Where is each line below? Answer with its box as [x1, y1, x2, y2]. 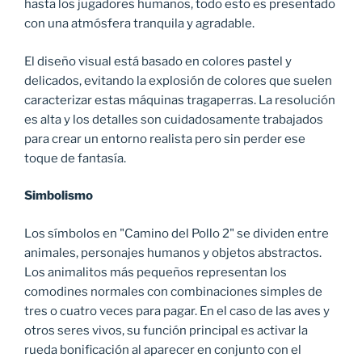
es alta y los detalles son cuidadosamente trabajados [24, 112, 323, 127]
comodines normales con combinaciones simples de [24, 284, 322, 299]
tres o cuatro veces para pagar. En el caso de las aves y [24, 303, 330, 318]
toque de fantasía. [24, 150, 126, 166]
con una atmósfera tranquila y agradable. [24, 16, 255, 32]
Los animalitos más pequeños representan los [24, 264, 287, 280]
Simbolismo [24, 188, 93, 204]
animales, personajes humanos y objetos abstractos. [24, 245, 322, 260]
